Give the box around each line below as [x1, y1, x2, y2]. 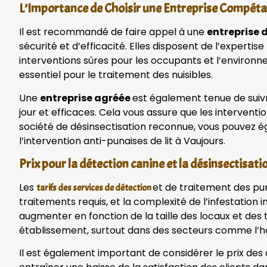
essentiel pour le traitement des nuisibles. [19, 68, 213, 82]
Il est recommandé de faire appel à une [19, 25, 207, 39]
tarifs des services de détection [36, 182, 151, 194]
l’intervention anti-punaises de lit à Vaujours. [19, 133, 225, 148]
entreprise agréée [40, 91, 132, 105]
